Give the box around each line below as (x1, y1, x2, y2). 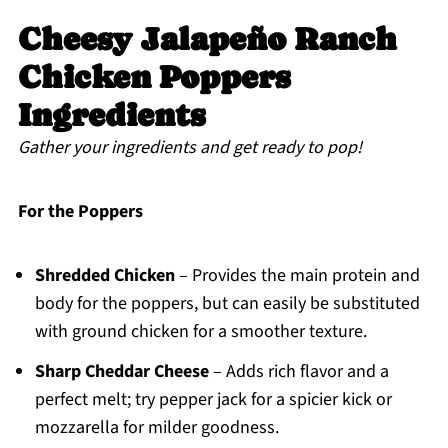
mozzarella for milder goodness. (34, 415, 279, 441)
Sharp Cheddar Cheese (34, 359, 209, 385)
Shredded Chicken (34, 263, 175, 289)
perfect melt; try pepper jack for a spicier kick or (34, 387, 392, 413)
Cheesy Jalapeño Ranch (17, 21, 397, 58)
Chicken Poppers (17, 59, 290, 96)
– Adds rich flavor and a (208, 359, 389, 385)
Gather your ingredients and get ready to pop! (17, 135, 362, 161)
